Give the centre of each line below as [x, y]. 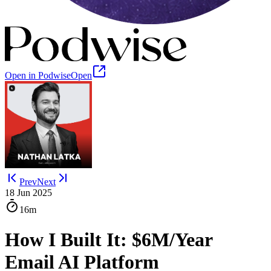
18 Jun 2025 [28, 193]
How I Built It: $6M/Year [109, 239]
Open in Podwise [38, 76]
